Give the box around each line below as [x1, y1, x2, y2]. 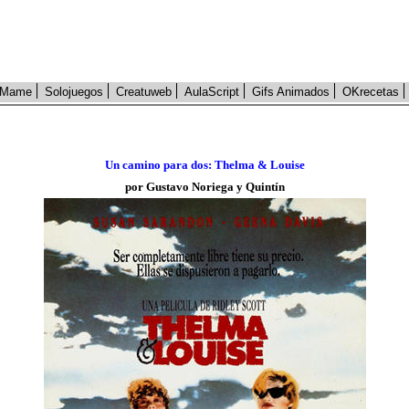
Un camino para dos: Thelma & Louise [104, 158, 305, 172]
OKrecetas [342, 85, 399, 99]
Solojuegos [45, 85, 103, 99]
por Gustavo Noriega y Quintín [124, 180, 285, 194]
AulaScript [184, 85, 239, 99]
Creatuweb [116, 85, 172, 99]
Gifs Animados [252, 85, 330, 99]
